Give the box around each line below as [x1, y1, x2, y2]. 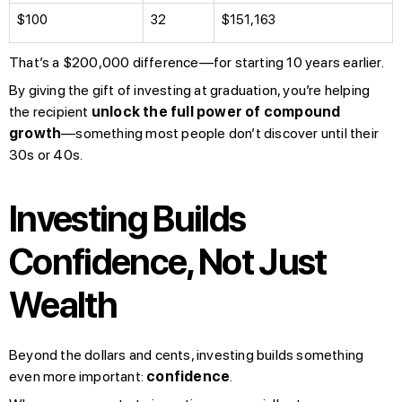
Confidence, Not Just [9, 240, 327, 284]
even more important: [9, 367, 147, 385]
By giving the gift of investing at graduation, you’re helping [9, 81, 371, 99]
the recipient [9, 102, 92, 120]
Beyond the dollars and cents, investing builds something [9, 345, 364, 363]
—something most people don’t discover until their [61, 124, 380, 142]
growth [9, 124, 62, 142]
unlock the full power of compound [91, 102, 341, 120]
